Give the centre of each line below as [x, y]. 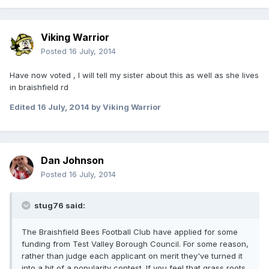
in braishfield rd [39, 87]
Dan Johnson [72, 161]
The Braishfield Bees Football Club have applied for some [130, 232]
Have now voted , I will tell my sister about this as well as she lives [134, 75]
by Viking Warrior [125, 107]
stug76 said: [59, 206]
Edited [23, 107]
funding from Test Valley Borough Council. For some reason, [135, 244]
